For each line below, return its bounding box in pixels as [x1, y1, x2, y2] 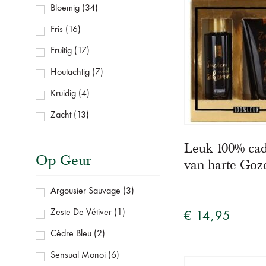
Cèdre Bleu [50, 229, 91, 239]
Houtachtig [50, 68, 90, 78]
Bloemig [50, 4, 80, 14]
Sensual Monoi [50, 251, 106, 261]
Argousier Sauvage [50, 186, 121, 197]
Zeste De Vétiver [50, 208, 112, 218]
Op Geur [36, 151, 91, 170]
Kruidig [50, 89, 76, 99]
